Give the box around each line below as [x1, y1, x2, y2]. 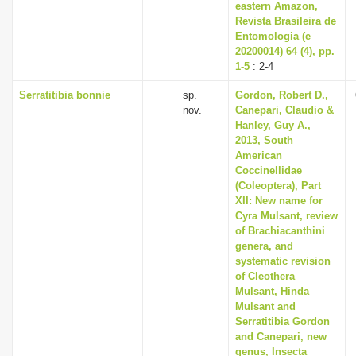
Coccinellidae [235, 164, 302, 176]
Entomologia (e [235, 30, 311, 42]
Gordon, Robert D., [235, 89, 328, 101]
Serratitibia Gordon [235, 315, 330, 327]
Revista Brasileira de [235, 15, 336, 27]
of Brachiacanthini [235, 225, 325, 237]
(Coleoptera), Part [235, 180, 321, 192]
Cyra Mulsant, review [235, 210, 338, 222]
